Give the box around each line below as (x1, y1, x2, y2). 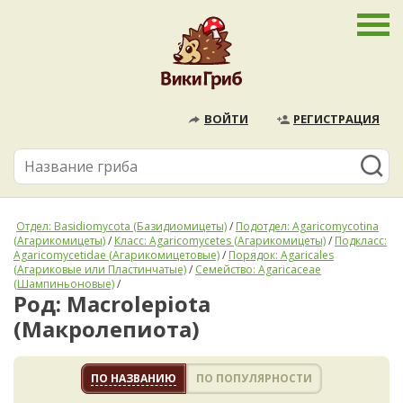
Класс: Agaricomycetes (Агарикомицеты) (114, 233, 326, 248)
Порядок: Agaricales (228, 247, 334, 263)
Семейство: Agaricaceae (195, 262, 321, 277)
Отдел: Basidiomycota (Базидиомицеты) (16, 219, 227, 234)
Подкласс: (335, 233, 387, 248)
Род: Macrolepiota (13, 289, 210, 318)
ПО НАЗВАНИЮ (91, 371, 176, 386)
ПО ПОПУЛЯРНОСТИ (196, 371, 312, 386)
